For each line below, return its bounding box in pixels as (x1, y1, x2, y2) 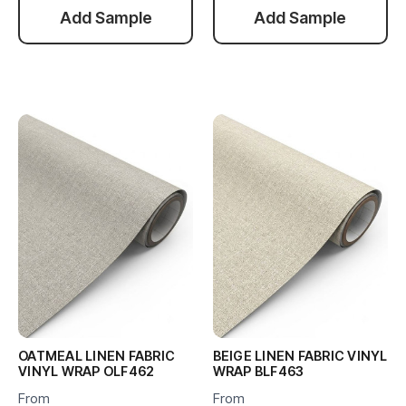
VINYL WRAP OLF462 (18, 362, 155, 379)
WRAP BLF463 (212, 362, 304, 379)
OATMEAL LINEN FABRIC (18, 347, 175, 363)
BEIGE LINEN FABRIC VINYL (212, 347, 388, 363)
